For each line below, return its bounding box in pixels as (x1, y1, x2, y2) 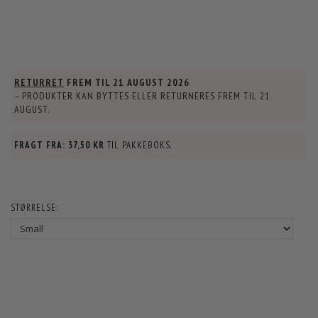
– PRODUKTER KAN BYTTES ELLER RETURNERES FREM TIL (14, 89, 260, 103)
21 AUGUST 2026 (113, 76, 190, 89)
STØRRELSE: (11, 202, 58, 214)
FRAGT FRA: (14, 139, 65, 152)
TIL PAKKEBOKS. (107, 139, 172, 152)
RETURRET (14, 76, 64, 89)
